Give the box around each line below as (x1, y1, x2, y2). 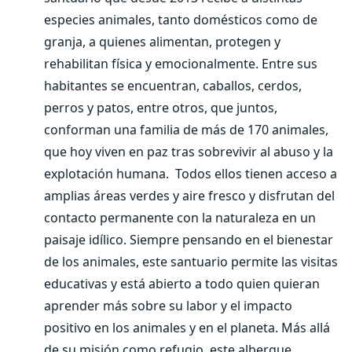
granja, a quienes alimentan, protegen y (44, 33, 280, 50)
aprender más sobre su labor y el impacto (44, 297, 292, 314)
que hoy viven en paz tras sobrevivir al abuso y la (44, 143, 333, 160)
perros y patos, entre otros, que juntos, (44, 99, 277, 116)
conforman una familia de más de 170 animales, (44, 121, 328, 138)
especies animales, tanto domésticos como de (44, 11, 317, 28)
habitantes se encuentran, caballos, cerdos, (44, 77, 302, 94)
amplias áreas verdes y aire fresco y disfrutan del (44, 187, 335, 204)
